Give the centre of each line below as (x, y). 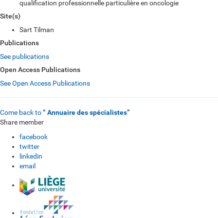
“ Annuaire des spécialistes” (86, 112)
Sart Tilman (37, 30)
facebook (34, 137)
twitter (29, 146)
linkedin (31, 156)
